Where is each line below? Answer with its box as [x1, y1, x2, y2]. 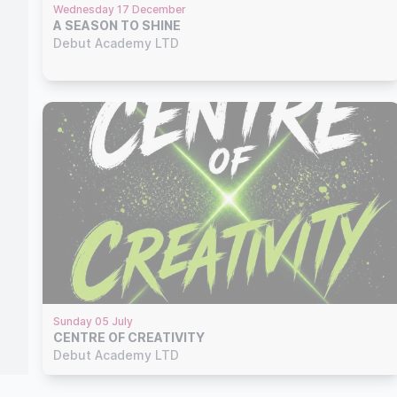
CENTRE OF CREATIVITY [53, 329, 205, 345]
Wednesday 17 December [53, 2, 186, 16]
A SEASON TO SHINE [53, 17, 181, 33]
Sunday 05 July [53, 314, 133, 328]
